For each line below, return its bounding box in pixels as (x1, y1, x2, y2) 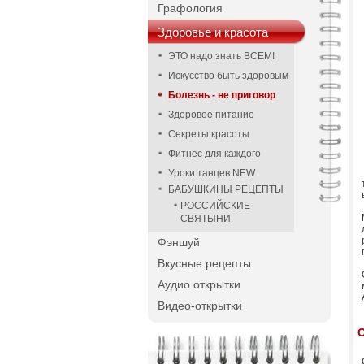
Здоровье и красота (158, 25, 268, 39)
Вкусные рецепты (158, 257, 251, 270)
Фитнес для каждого (168, 148, 261, 159)
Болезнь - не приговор (168, 89, 275, 101)
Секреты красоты (168, 128, 249, 140)
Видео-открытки (158, 299, 242, 312)
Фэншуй (158, 236, 200, 249)
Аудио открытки (158, 278, 240, 291)
